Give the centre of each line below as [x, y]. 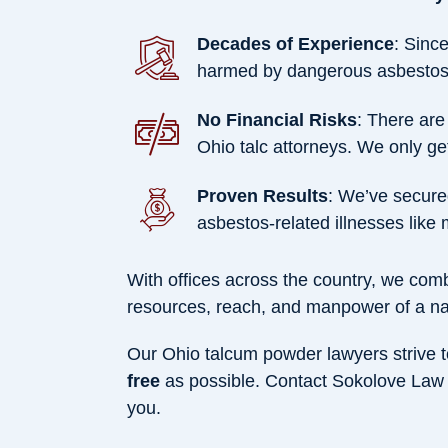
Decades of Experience [295, 43]
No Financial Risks [277, 119]
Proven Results [262, 195]
